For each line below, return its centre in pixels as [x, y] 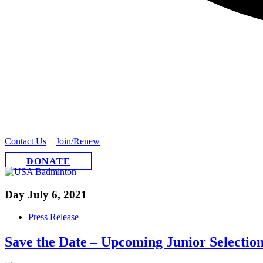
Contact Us [26, 141]
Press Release [53, 217]
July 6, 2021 [57, 194]
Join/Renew [78, 141]
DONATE [48, 161]
